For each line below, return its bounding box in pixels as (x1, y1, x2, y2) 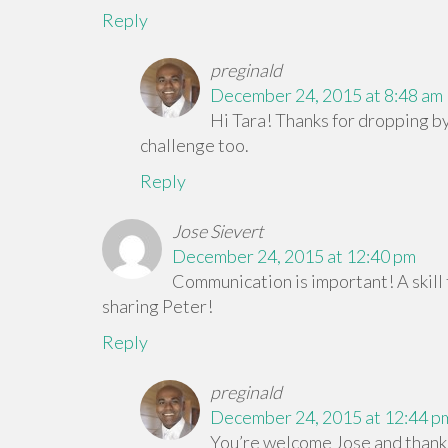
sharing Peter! (102, 295, 213, 317)
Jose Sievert (172, 220, 263, 242)
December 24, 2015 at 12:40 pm (172, 245, 416, 267)
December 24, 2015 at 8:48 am (209, 84, 443, 106)
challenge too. (139, 134, 249, 156)
